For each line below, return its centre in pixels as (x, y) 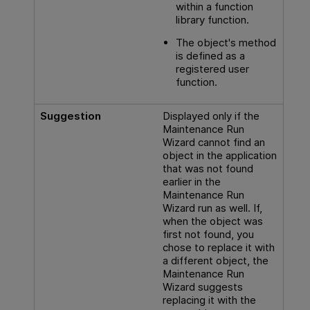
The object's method (226, 42)
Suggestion (70, 116)
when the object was (212, 221)
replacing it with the (209, 300)
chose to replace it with (218, 247)
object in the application (219, 155)
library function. (212, 19)
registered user (212, 69)
